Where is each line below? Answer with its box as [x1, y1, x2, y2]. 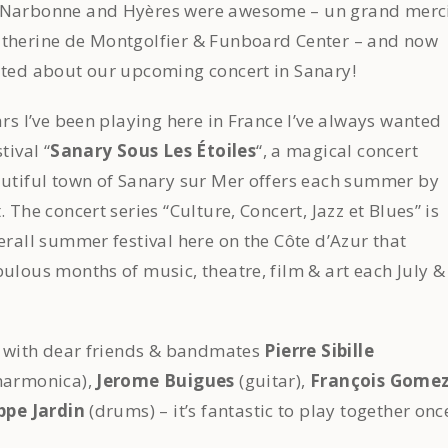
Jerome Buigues [96, 369, 235, 392]
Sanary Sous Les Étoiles [50, 139, 257, 162]
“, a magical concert [256, 139, 418, 162]
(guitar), [234, 369, 311, 392]
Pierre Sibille [260, 339, 374, 362]
